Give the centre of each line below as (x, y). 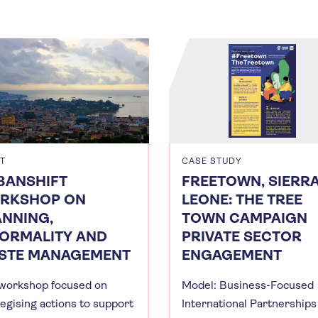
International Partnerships (249, 303)
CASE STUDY (212, 161)
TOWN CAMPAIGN (245, 218)
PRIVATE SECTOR (242, 236)
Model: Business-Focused (248, 285)
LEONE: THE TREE (242, 199)
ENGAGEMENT (232, 255)
